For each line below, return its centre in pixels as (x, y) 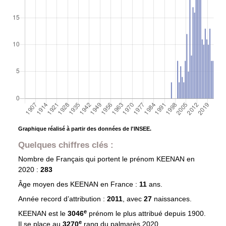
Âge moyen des (44, 184)
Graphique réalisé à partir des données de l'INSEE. (84, 129)
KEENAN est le (43, 214)
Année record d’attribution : (62, 199)
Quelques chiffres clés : (66, 145)
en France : (119, 184)
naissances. (173, 199)
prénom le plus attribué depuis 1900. (146, 214)
